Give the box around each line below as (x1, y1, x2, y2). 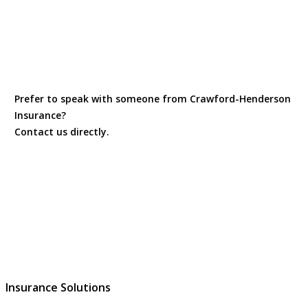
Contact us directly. (14, 124, 110, 138)
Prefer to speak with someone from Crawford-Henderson (14, 91, 291, 105)
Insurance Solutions (5, 280, 111, 296)
